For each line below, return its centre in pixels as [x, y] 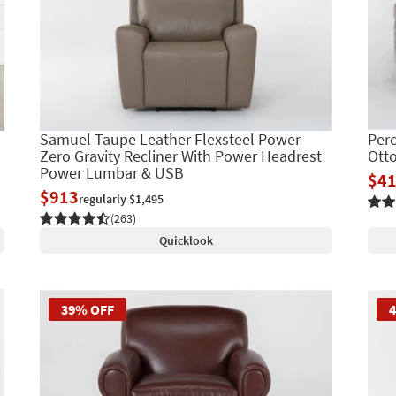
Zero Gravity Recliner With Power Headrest [180, 156]
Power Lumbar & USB [111, 172]
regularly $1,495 [121, 198]
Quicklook [186, 240]
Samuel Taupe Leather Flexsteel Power [170, 139]
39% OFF [87, 309]
